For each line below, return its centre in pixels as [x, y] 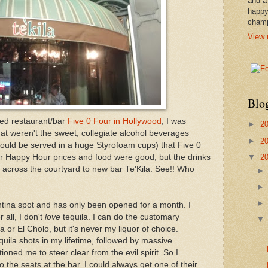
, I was [174, 121]
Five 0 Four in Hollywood [115, 121]
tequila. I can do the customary [120, 217]
